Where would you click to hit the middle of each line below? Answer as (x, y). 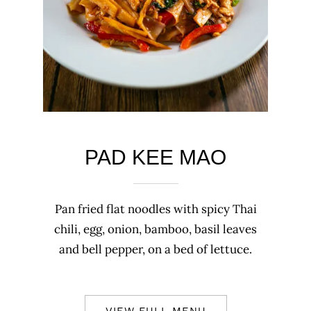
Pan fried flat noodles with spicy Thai (155, 209)
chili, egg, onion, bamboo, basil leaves (155, 229)
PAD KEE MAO (155, 157)
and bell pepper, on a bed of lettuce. (155, 250)
